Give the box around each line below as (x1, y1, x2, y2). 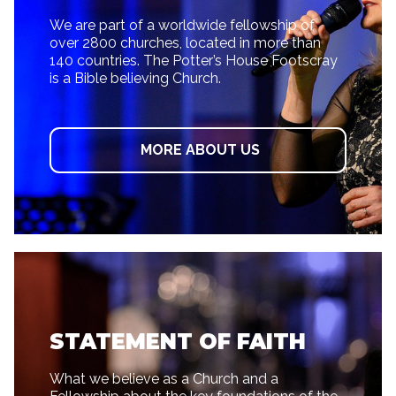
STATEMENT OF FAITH (49, 328, 306, 354)
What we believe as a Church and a (49, 369, 278, 387)
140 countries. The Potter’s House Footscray (49, 51, 338, 69)
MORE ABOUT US (141, 141, 260, 158)
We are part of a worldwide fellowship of (49, 16, 315, 34)
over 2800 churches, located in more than (49, 34, 321, 51)
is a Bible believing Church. (49, 69, 221, 87)
